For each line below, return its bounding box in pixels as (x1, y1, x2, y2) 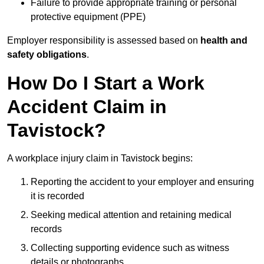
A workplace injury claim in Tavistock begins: (7, 153, 193, 164)
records (31, 224, 62, 235)
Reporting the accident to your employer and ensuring (31, 177, 254, 187)
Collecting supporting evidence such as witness (31, 243, 229, 253)
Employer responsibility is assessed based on (7, 35, 200, 46)
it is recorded (31, 191, 84, 202)
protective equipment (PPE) (31, 12, 146, 22)
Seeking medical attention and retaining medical (31, 210, 232, 220)
